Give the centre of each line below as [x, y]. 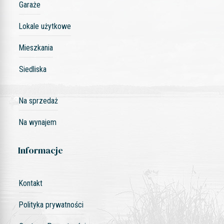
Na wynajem [37, 122]
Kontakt [30, 183]
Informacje [40, 150]
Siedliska [32, 69]
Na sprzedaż [38, 100]
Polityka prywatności [51, 204]
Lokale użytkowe [45, 26]
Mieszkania [36, 47]
